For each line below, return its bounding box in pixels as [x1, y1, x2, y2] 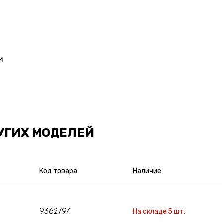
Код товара [39, 166, 77, 175]
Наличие [133, 166, 162, 175]
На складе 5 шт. [133, 207, 186, 216]
